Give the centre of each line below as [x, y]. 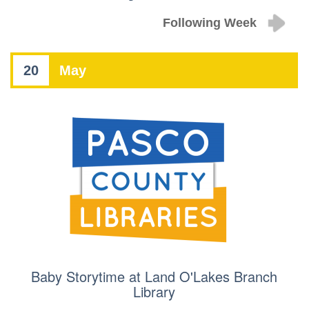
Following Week [209, 23]
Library [154, 292]
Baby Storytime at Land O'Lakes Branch [154, 277]
